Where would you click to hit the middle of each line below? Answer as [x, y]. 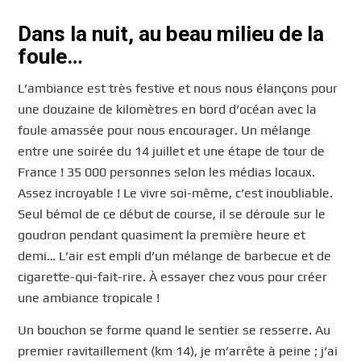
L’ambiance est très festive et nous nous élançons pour [178, 89]
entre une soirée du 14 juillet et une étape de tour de [172, 151]
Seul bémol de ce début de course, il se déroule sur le [172, 214]
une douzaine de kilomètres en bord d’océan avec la [168, 110]
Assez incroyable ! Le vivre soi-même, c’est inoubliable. [176, 193]
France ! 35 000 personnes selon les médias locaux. [167, 172]
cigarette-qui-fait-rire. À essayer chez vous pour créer [173, 277]
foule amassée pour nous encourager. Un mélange [165, 131]
